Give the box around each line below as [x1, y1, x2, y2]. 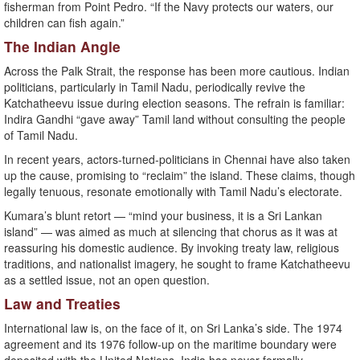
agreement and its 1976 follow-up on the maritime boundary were [4, 336, 337, 353]
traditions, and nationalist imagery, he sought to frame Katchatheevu [4, 256, 350, 272]
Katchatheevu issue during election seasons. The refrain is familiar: [4, 95, 345, 112]
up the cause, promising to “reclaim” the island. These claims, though [4, 167, 355, 184]
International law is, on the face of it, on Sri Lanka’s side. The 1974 [4, 320, 342, 337]
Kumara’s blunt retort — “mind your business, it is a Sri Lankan [4, 207, 322, 224]
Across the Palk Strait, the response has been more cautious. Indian [4, 63, 350, 80]
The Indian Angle [4, 36, 121, 57]
